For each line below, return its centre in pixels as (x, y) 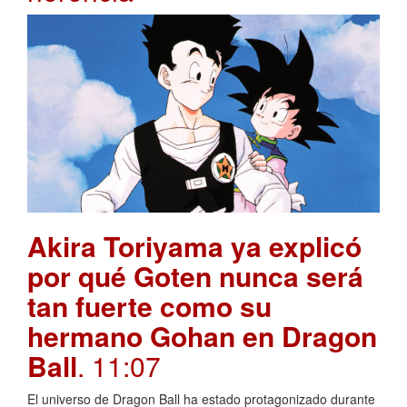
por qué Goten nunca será (195, 276)
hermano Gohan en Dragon (202, 336)
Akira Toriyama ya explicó (194, 246)
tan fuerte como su (149, 306)
